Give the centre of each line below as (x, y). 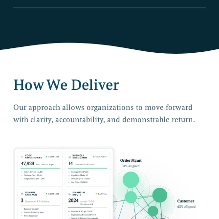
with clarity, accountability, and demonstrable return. (104, 120)
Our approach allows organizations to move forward (103, 107)
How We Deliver (66, 85)
